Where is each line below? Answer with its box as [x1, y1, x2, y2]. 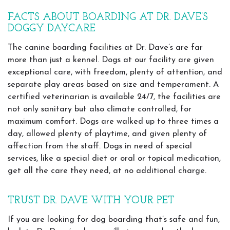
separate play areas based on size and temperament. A [8, 81, 219, 89]
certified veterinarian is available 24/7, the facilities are [8, 93, 221, 101]
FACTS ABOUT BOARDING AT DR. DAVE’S [8, 12, 208, 23]
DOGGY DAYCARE [8, 24, 95, 34]
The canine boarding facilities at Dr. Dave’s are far [8, 44, 203, 52]
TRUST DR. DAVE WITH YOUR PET [8, 196, 175, 206]
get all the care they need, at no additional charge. [8, 167, 206, 175]
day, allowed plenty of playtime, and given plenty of [8, 130, 207, 138]
